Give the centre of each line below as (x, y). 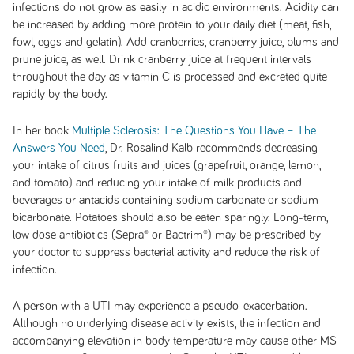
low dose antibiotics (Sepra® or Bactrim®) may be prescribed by (166, 235)
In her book (42, 130)
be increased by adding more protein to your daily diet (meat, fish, (171, 24)
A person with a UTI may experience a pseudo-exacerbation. (160, 306)
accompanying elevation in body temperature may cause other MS (174, 341)
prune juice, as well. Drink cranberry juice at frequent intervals (162, 59)
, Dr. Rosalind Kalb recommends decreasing (211, 148)
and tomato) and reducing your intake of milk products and (157, 183)
